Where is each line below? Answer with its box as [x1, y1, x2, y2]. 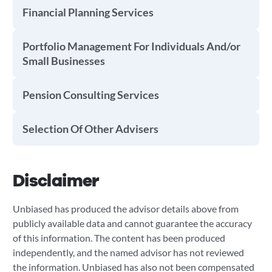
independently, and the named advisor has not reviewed [12, 246, 244, 258]
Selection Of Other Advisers [22, 122, 158, 135]
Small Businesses [22, 54, 105, 67]
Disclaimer [12, 169, 99, 192]
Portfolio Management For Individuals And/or [22, 39, 240, 53]
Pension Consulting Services [22, 88, 159, 101]
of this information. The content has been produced [12, 232, 225, 243]
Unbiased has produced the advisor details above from [12, 203, 239, 214]
